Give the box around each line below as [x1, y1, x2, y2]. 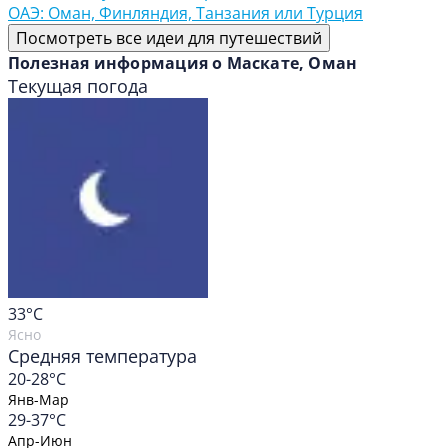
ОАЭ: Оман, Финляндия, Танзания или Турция [8, 2, 363, 25]
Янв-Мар [8, 390, 69, 410]
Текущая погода [8, 74, 148, 99]
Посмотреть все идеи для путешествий [16, 27, 322, 50]
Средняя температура [8, 344, 197, 369]
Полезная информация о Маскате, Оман [8, 52, 358, 75]
